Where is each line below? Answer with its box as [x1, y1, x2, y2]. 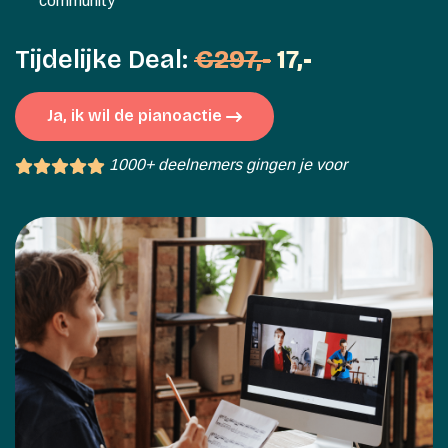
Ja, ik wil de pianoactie [47, 106, 226, 125]
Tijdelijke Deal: [15, 45, 194, 75]
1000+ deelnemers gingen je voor [109, 155, 347, 173]
